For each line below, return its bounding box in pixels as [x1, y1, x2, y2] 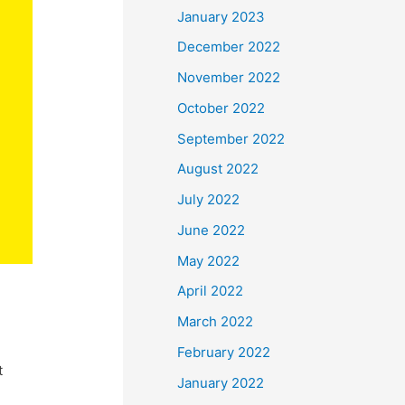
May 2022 [177, 251, 240, 269]
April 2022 [177, 282, 243, 300]
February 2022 [177, 343, 270, 361]
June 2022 [177, 221, 245, 239]
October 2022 [177, 99, 265, 117]
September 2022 [177, 129, 285, 147]
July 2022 [177, 191, 240, 208]
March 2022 [177, 313, 253, 330]
